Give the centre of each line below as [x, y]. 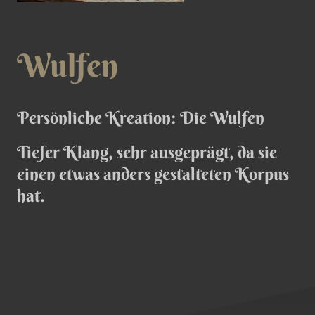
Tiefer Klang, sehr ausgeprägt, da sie [147, 152]
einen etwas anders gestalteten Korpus [153, 174]
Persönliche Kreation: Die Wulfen [141, 118]
